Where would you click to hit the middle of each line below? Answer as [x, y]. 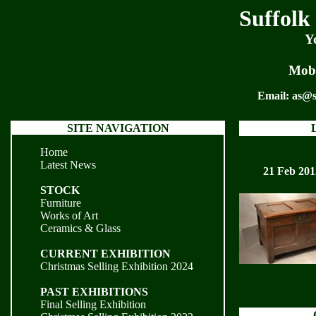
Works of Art [69, 215]
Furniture [61, 203]
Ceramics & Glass [80, 228]
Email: [274, 96]
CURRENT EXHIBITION [105, 254]
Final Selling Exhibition [93, 304]
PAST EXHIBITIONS [94, 292]
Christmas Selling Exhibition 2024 [117, 266]
